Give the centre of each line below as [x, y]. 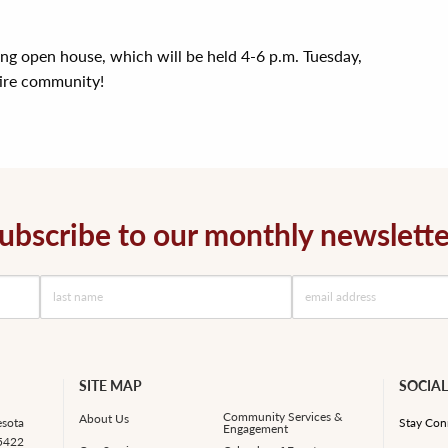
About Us [103, 418]
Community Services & [283, 416]
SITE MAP [110, 385]
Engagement [256, 428]
